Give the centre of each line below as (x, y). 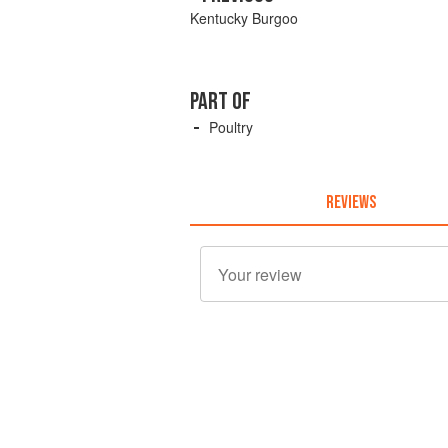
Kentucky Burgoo (244, 18)
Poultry (231, 127)
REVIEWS (350, 202)
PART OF (220, 102)
